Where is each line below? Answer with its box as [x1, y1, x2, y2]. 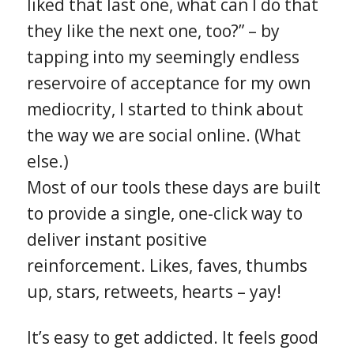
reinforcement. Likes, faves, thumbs [26, 254, 307, 277]
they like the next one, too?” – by [26, 19, 280, 42]
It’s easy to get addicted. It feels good [26, 326, 318, 348]
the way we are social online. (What [26, 123, 301, 146]
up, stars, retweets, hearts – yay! [26, 280, 281, 303]
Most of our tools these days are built [26, 175, 321, 198]
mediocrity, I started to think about [26, 97, 303, 120]
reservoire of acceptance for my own [26, 71, 311, 94]
